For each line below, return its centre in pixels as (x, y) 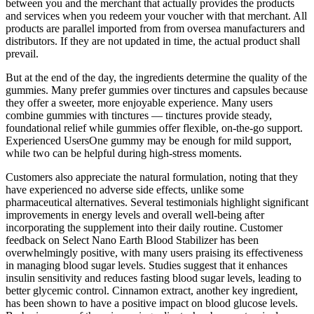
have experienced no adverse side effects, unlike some (125, 190)
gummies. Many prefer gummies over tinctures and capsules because (157, 90)
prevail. (22, 54)
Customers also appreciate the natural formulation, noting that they (152, 177)
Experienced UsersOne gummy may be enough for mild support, (149, 141)
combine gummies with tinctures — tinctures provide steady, (139, 116)
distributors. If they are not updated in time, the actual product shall (153, 41)
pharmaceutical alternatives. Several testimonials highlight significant (157, 203)
